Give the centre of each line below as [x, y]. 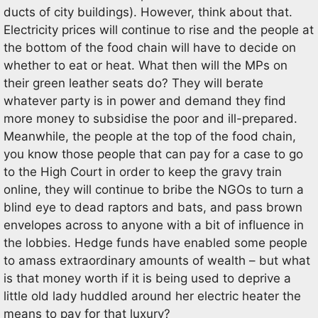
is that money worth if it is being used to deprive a [147, 278]
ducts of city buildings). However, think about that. [148, 12]
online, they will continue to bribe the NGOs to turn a [154, 189]
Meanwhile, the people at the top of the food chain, [150, 136]
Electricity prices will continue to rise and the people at [159, 29]
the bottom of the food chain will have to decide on [150, 47]
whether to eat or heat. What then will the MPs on [146, 65]
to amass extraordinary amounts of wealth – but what [157, 260]
